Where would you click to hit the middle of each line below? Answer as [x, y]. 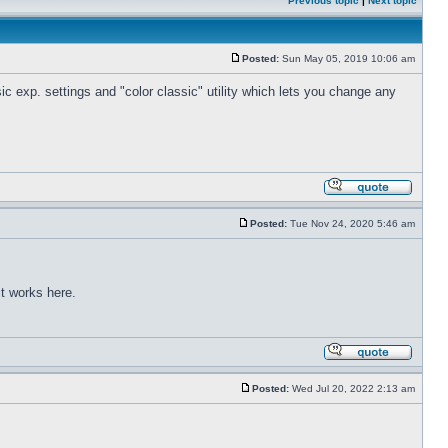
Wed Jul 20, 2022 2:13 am [353, 388]
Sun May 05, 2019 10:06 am [348, 58]
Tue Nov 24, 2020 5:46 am [352, 223]
